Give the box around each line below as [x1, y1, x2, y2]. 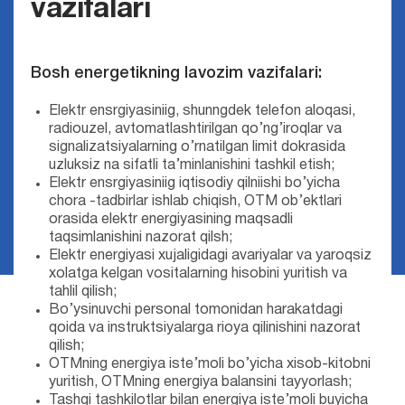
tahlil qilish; [48, 286, 117, 298]
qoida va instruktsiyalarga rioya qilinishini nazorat [48, 322, 361, 334]
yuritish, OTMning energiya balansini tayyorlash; [48, 376, 352, 389]
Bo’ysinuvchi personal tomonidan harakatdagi [48, 304, 343, 316]
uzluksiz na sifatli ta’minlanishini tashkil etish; [48, 159, 334, 172]
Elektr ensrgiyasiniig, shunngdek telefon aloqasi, [48, 105, 355, 118]
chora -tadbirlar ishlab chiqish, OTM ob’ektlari [48, 195, 342, 208]
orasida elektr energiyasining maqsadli [48, 213, 293, 226]
